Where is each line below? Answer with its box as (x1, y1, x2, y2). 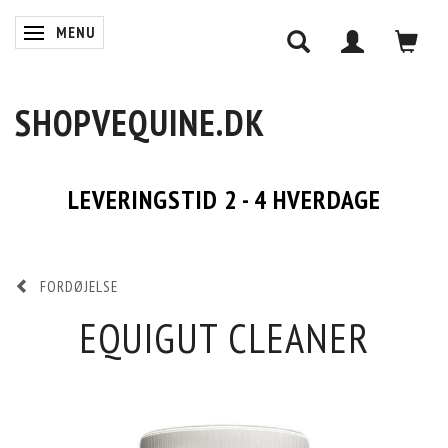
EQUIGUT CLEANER (79, 311, 369, 364)
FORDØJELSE (40, 276, 118, 296)
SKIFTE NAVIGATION (37, 25, 164, 45)
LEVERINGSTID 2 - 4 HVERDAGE (67, 183, 381, 216)
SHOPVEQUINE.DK (15, 99, 265, 146)
